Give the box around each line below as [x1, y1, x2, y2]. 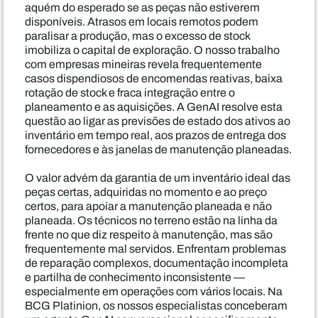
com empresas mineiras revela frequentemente [25, 56, 262, 72]
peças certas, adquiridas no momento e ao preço [25, 184, 267, 200]
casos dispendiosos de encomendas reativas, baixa [25, 70, 283, 87]
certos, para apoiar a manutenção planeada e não [25, 198, 272, 214]
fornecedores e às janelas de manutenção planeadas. [25, 141, 292, 158]
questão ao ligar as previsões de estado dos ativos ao [25, 113, 290, 129]
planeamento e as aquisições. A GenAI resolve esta [25, 99, 283, 115]
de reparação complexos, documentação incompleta [25, 255, 288, 271]
